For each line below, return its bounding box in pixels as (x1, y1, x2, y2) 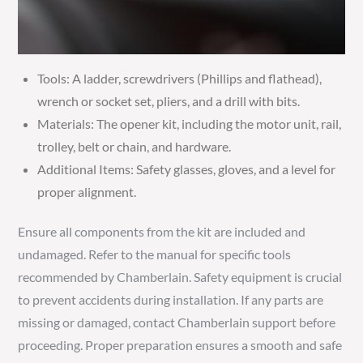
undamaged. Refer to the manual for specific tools (18, 246, 292, 262)
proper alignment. (37, 184, 137, 199)
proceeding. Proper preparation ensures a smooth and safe (18, 337, 343, 352)
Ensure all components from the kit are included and (18, 224, 306, 239)
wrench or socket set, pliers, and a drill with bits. (37, 93, 301, 109)
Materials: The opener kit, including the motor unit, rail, (37, 116, 342, 131)
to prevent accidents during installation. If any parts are (18, 292, 324, 307)
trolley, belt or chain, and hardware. (37, 139, 232, 154)
